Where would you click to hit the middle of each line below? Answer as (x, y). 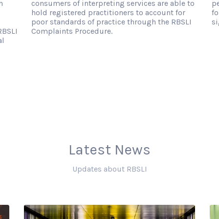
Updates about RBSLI (109, 169)
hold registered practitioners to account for (108, 13)
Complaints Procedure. (72, 31)
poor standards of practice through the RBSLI (111, 22)
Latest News (109, 150)
